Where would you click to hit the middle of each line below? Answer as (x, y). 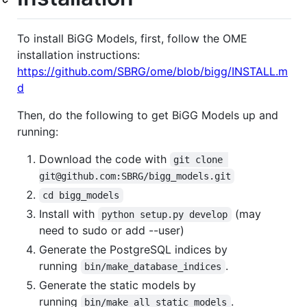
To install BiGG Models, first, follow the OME (132, 38)
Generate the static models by (118, 285)
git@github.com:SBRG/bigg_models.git (135, 176)
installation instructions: (78, 54)
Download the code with (105, 159)
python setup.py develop (165, 214)
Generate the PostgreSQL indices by (133, 249)
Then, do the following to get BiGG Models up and (148, 115)
